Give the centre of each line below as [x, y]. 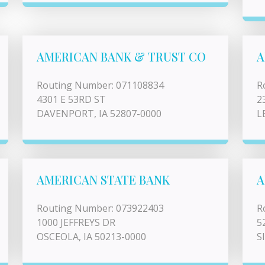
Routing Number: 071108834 [100, 85]
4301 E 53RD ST [71, 99]
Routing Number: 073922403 [100, 208]
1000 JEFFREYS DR [76, 222]
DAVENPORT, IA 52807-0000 [99, 114]
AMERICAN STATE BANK [103, 180]
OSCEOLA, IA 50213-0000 [91, 237]
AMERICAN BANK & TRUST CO [121, 56]
